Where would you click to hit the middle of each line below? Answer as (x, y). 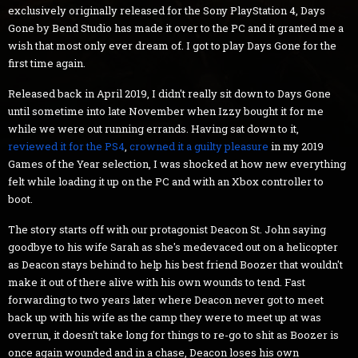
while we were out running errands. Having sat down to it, (153, 128)
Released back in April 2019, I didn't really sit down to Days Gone (169, 93)
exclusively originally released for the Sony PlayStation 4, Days (167, 10)
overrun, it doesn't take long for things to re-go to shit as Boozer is (173, 334)
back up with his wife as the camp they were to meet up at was (165, 317)
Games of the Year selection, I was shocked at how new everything (177, 163)
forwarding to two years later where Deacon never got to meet (166, 299)
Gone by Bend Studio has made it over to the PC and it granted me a (176, 28)
